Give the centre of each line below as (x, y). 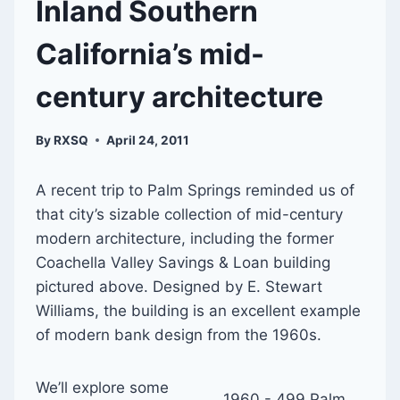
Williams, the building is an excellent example (198, 310)
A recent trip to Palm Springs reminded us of (195, 190)
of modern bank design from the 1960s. (179, 334)
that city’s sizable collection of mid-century (189, 214)
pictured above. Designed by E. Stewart (179, 286)
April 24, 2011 (148, 140)
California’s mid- (150, 54)
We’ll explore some (102, 387)
